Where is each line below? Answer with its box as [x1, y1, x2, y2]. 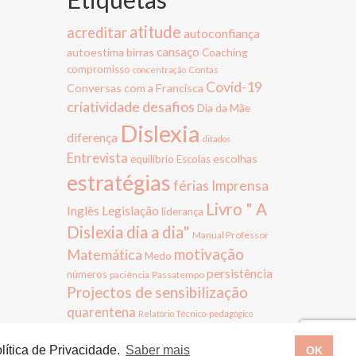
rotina [66, 327, 98, 341]
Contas [188, 63, 219, 75]
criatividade [66, 97, 140, 115]
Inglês [66, 203, 99, 218]
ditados [202, 133, 230, 144]
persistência [206, 265, 273, 281]
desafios [141, 97, 195, 115]
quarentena [66, 303, 136, 320]
